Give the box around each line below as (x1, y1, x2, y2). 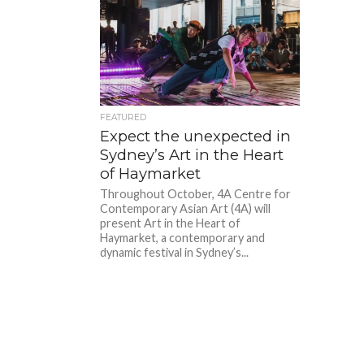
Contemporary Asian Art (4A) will (100, 201, 271, 215)
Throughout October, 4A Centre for (100, 186, 292, 201)
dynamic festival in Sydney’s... (100, 245, 249, 259)
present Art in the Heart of (100, 215, 241, 230)
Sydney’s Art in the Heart (100, 145, 284, 164)
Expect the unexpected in (100, 126, 292, 145)
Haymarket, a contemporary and (100, 230, 266, 245)
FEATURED (100, 111, 147, 123)
